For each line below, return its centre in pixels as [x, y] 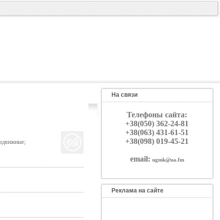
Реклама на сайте [137, 191]
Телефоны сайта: [157, 115]
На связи [124, 95]
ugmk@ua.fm [168, 160]
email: [141, 159]
